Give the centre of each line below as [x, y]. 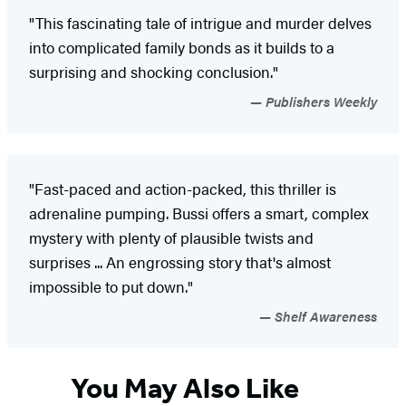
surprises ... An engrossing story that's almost [180, 261]
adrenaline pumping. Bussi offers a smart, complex [199, 213]
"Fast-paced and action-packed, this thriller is [183, 188]
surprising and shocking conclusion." [154, 71]
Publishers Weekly [319, 101]
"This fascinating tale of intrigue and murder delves [200, 22]
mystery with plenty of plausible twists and [171, 237]
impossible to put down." [111, 286]
